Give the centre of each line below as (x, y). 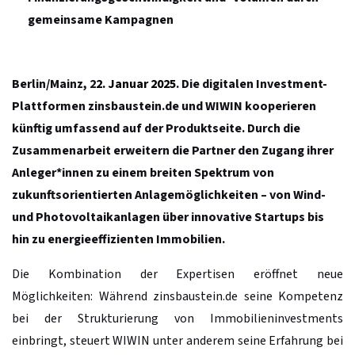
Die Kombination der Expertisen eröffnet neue (177, 274)
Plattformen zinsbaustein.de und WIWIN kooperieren (164, 106)
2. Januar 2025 (136, 84)
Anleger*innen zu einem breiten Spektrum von (143, 172)
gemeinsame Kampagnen (101, 19)
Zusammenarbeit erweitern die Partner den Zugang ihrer (173, 150)
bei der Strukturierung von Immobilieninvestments (177, 318)
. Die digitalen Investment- (252, 84)
